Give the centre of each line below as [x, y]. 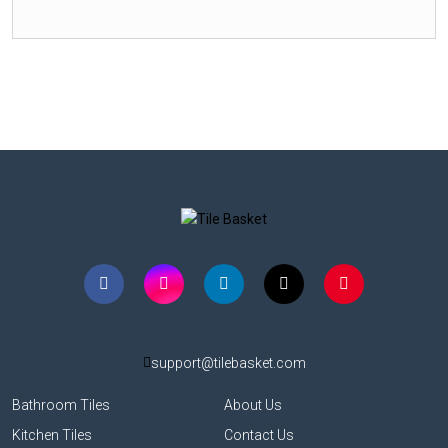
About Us [253, 404]
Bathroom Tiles [61, 404]
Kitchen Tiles [52, 434]
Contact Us [259, 434]
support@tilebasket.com [228, 362]
